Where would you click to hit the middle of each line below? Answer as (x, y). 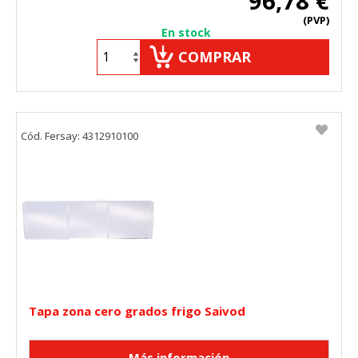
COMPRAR (215, 56)
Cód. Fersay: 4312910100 (80, 135)
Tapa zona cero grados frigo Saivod (137, 310)
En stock (186, 32)
